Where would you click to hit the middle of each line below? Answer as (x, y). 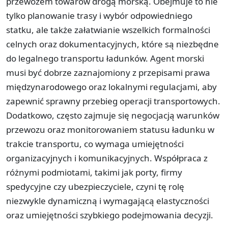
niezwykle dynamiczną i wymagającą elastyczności (108, 201)
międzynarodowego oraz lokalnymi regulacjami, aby (111, 87)
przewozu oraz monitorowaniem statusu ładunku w (110, 129)
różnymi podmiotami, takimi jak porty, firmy (94, 172)
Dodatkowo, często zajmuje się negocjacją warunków (113, 115)
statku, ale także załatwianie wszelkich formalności (108, 30)
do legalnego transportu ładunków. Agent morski (105, 58)
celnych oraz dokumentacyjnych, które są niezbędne (112, 44)
